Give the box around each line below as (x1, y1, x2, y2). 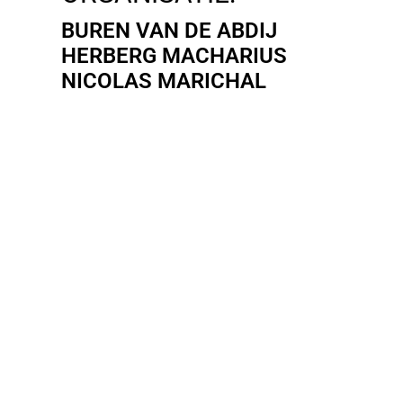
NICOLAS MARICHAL (61, 68, 266, 94)
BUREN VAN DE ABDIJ (61, 18, 277, 44)
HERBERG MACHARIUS (61, 43, 287, 69)
